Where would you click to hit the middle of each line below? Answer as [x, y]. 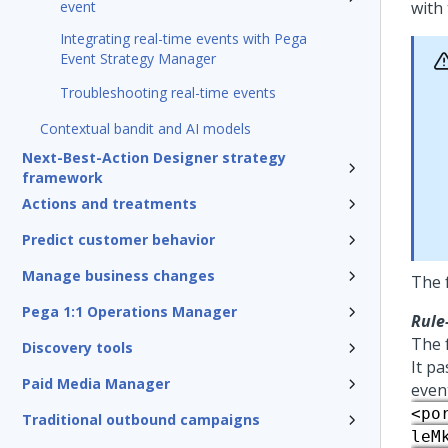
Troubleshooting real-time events [168, 92]
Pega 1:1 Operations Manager [129, 311]
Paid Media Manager [96, 383]
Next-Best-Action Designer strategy [154, 157]
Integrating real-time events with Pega [183, 38]
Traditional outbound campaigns [141, 419]
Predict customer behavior [118, 239]
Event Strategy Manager [138, 58]
